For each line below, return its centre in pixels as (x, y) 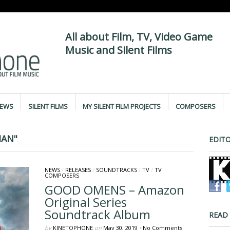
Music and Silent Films (118, 50)
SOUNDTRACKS (116, 170)
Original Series (85, 202)
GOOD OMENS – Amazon (114, 190)
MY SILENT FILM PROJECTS (121, 106)
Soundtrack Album (97, 214)
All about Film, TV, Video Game (139, 37)
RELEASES (78, 170)
